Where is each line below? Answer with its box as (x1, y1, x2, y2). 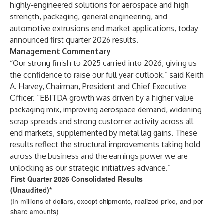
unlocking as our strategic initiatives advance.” (10, 163, 170, 172)
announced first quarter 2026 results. (10, 35, 138, 45)
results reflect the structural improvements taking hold (10, 139, 200, 149)
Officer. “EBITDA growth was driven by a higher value (10, 93, 194, 103)
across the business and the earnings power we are (10, 151, 188, 161)
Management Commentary (10, 46, 111, 56)
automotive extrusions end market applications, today (10, 23, 198, 33)
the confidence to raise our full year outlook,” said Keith (10, 70, 204, 79)
